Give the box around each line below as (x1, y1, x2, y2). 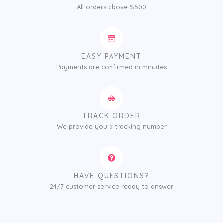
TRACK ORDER (82, 111, 141, 120)
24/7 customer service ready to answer (50, 182, 173, 190)
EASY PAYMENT (81, 51, 142, 61)
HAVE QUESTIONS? (74, 171, 149, 180)
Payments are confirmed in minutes (56, 62, 167, 71)
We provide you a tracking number (56, 122, 167, 130)
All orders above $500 (77, 2, 146, 11)
